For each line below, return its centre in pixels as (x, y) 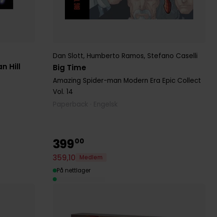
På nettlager (73, 170)
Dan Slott (68, 56)
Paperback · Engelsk (85, 104)
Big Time (69, 67)
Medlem (91, 158)
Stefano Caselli (172, 56)
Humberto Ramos (115, 56)
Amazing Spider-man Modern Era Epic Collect (127, 80)
